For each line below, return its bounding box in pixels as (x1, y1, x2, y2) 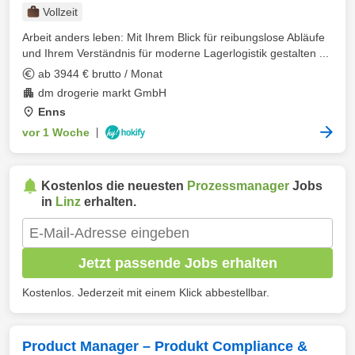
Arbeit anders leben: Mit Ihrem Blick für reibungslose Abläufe (22, 31, 325, 44)
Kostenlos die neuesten (41, 179, 187, 193)
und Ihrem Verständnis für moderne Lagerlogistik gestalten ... (22, 47, 329, 59)
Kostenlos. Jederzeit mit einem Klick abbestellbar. (22, 286, 269, 299)
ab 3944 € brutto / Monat (38, 67, 162, 80)
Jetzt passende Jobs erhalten (78, 254, 277, 271)
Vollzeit (43, 6, 78, 18)
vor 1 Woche (22, 126, 90, 139)
